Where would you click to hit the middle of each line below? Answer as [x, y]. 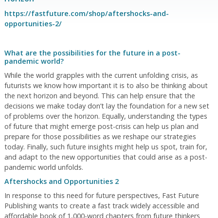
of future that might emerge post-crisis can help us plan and [101, 126]
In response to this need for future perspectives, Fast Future [101, 195]
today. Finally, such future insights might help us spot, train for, [106, 147]
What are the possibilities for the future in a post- [92, 53]
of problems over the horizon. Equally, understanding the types [106, 116]
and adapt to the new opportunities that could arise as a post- [106, 157]
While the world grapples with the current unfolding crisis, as [101, 75]
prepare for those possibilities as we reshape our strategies [100, 136]
